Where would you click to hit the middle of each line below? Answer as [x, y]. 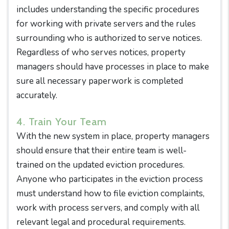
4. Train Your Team [62, 122]
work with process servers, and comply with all [108, 208]
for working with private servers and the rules [106, 24]
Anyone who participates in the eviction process [110, 179]
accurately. [37, 95]
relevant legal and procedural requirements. [101, 222]
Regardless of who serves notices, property [101, 52]
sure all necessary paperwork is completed [100, 81]
